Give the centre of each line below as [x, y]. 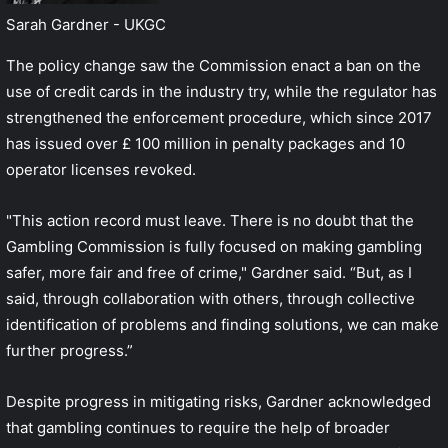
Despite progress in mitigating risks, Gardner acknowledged [218, 401]
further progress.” [69, 350]
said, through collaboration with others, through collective [210, 298]
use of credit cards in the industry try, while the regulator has [221, 91]
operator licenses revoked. [101, 169]
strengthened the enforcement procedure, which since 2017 [219, 117]
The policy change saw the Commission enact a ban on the [213, 65]
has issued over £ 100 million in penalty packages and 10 [205, 143]
